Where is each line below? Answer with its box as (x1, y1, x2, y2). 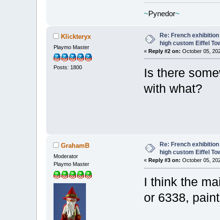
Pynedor (148, 9, 176, 18)
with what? (144, 82, 203, 95)
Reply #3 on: (148, 157, 181, 164)
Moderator (54, 153, 79, 160)
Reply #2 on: (148, 48, 181, 55)
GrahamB (61, 141, 90, 149)
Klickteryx (61, 32, 91, 40)
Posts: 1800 (54, 64, 82, 71)
